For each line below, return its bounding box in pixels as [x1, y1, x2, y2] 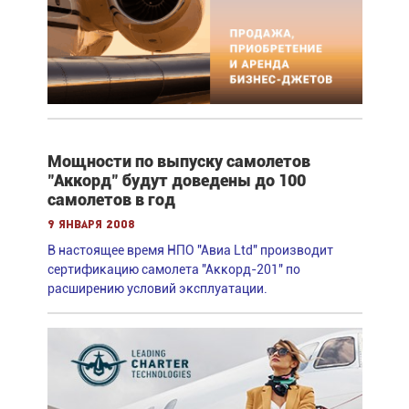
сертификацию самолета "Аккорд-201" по [47, 261, 300, 277]
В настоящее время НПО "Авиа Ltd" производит [47, 242, 333, 257]
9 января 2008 [47, 218, 135, 231]
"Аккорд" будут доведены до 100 [47, 170, 306, 190]
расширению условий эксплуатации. [47, 280, 267, 296]
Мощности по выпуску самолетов [47, 151, 310, 171]
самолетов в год [47, 189, 175, 209]
